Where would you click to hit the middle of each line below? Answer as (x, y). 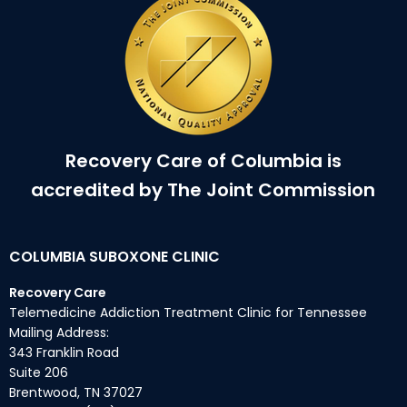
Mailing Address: (59, 333)
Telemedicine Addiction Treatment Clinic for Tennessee (188, 313)
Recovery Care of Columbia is (203, 161)
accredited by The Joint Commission (203, 190)
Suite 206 (39, 372)
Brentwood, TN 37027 (76, 392)
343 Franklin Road (64, 352)
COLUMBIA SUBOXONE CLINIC (114, 257)
